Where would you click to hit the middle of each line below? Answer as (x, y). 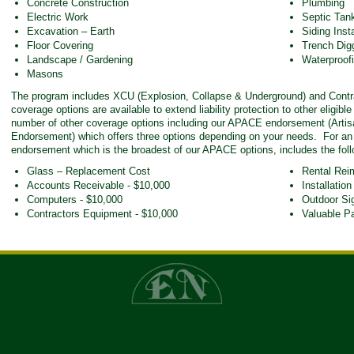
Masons (45, 74)
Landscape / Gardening (80, 60)
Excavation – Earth (71, 31)
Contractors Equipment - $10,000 (102, 214)
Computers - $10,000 (75, 200)
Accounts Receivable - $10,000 (98, 185)
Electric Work (58, 17)
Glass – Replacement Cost (88, 171)
